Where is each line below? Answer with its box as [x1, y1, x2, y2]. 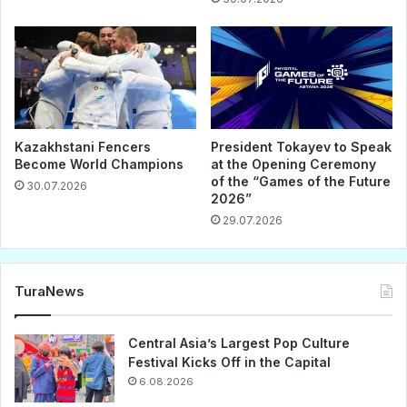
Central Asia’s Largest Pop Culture [128, 335, 350, 352]
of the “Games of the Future [211, 174, 391, 190]
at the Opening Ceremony [211, 156, 376, 173]
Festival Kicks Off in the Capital [128, 354, 331, 371]
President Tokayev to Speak [211, 139, 392, 155]
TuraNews [15, 283, 84, 301]
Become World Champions [15, 156, 184, 173]
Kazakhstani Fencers [15, 139, 151, 155]
